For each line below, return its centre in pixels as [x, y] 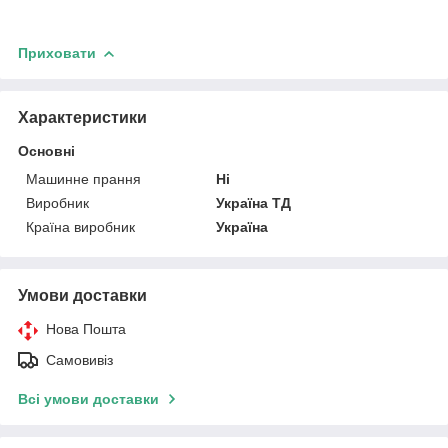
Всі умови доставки [88, 398]
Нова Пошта [86, 328]
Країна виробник [80, 226]
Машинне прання [83, 178]
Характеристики [82, 117]
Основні [46, 150]
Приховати [57, 52]
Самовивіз [79, 359]
